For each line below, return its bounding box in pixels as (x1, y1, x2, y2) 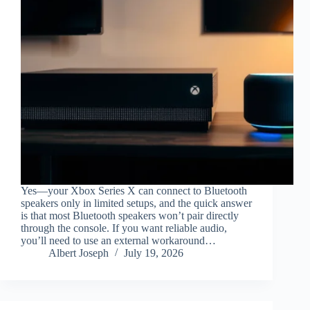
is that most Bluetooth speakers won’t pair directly (21, 210, 239, 222)
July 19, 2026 (124, 247, 183, 259)
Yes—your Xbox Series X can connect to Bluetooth (21, 185, 247, 197)
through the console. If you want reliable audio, (21, 222, 227, 235)
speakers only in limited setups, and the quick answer (21, 197, 252, 210)
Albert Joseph (48, 247, 109, 259)
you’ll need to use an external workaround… (21, 235, 216, 247)
